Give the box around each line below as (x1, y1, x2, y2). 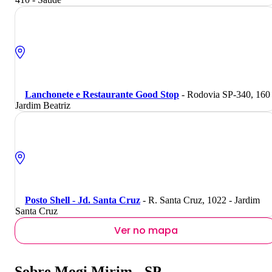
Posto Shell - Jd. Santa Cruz (25, 194, 140, 205)
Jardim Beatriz (15, 100, 70, 110)
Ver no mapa (114, 223, 178, 237)
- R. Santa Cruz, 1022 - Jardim (140, 194, 260, 205)
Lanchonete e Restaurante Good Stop (25, 89, 179, 100)
